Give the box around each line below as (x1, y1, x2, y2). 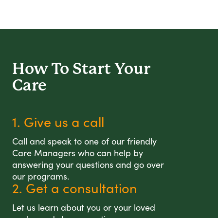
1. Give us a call (12, 113, 104, 131)
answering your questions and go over (12, 159, 164, 171)
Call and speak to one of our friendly (12, 135, 157, 147)
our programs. (12, 170, 69, 182)
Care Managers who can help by (12, 147, 143, 159)
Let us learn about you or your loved (12, 201, 155, 214)
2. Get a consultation (12, 179, 137, 197)
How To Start (12, 60, 114, 78)
